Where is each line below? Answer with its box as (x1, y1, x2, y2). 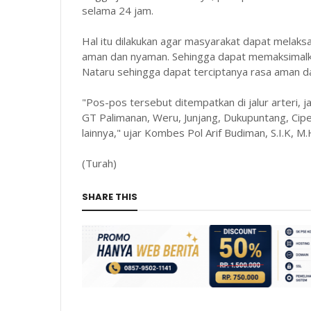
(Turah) (82, 156, 117, 171)
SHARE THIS (82, 190, 137, 204)
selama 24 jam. (82, 3, 153, 18)
